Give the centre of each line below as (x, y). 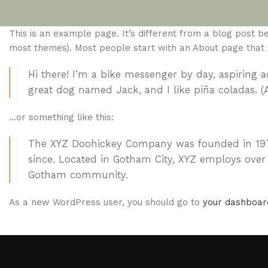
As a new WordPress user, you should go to (106, 202)
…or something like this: (61, 117)
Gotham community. (78, 175)
